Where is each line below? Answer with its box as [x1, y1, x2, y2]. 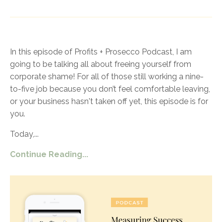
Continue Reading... [10, 150, 88, 160]
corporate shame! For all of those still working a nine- [10, 72, 204, 82]
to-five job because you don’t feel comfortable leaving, [10, 84, 210, 94]
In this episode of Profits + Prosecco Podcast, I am [10, 47, 192, 57]
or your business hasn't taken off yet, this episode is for [10, 97, 208, 107]
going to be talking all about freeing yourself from [10, 59, 191, 69]
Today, [10, 129, 34, 139]
